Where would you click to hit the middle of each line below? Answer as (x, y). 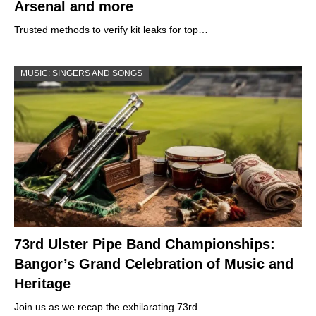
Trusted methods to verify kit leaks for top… (111, 29)
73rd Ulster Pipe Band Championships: (145, 244)
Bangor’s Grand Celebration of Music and (154, 264)
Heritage (42, 284)
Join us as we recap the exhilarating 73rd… (111, 307)
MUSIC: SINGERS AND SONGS (81, 73)
